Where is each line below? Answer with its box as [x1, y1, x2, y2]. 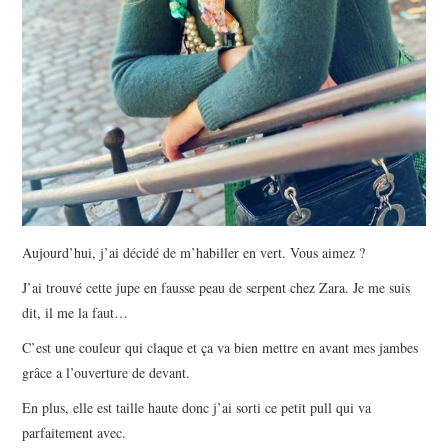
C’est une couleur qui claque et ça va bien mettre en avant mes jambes [22, 337, 419, 357]
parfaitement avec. [22, 422, 127, 442]
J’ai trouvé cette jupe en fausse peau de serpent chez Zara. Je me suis [22, 277, 411, 297]
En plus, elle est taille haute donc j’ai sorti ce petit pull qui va [22, 397, 372, 417]
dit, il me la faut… [22, 302, 129, 322]
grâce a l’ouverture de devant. [22, 362, 191, 382]
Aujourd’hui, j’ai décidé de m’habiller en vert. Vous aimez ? [22, 242, 366, 262]
